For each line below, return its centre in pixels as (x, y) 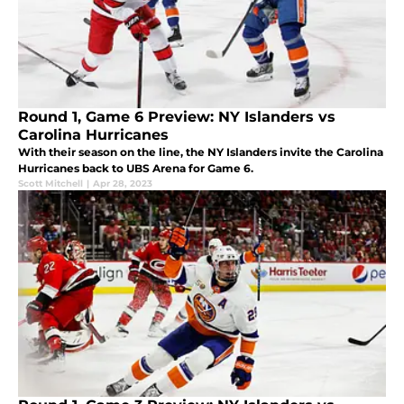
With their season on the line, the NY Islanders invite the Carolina (201, 152)
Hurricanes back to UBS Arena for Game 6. (136, 169)
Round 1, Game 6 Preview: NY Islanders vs (177, 117)
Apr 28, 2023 (123, 184)
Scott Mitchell (50, 184)
